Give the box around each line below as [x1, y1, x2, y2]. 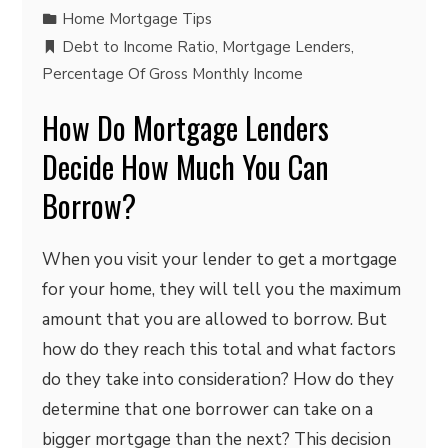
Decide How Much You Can [42, 144, 330, 189]
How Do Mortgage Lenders [42, 105, 330, 150]
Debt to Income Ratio [62, 37, 216, 57]
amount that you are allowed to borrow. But [42, 308, 388, 331]
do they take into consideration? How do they [42, 368, 395, 391]
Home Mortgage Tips [62, 9, 213, 29]
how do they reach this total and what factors [42, 338, 397, 361]
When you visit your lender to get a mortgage [42, 248, 398, 271]
